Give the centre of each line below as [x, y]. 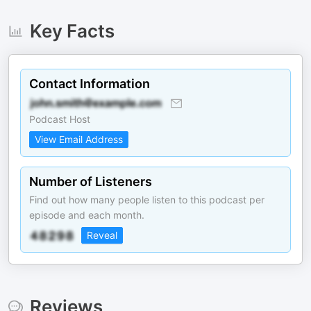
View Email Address [79, 139]
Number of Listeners [91, 182]
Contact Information [90, 84]
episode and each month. [87, 215]
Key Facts [72, 31]
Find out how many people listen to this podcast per [147, 200]
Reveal [102, 235]
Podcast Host [60, 119]
